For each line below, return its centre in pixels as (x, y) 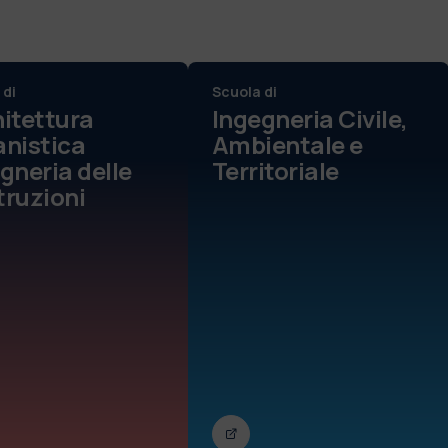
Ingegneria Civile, (310, 118)
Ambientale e (287, 144)
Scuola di (244, 91)
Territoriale (275, 170)
